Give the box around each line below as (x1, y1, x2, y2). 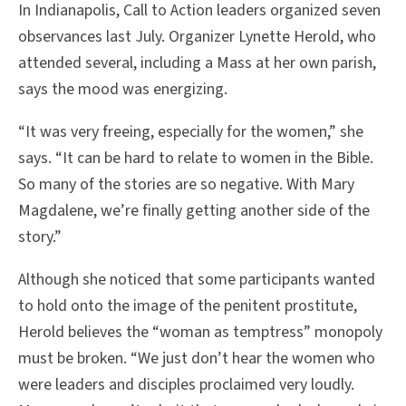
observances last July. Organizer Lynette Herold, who (18, 25, 376, 49)
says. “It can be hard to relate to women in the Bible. (18, 147, 373, 170)
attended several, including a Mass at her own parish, (18, 52, 376, 75)
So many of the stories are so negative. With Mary (18, 173, 354, 197)
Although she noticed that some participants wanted (18, 268, 375, 292)
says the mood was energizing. (18, 78, 227, 101)
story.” (18, 226, 62, 249)
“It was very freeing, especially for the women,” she (18, 121, 363, 144)
